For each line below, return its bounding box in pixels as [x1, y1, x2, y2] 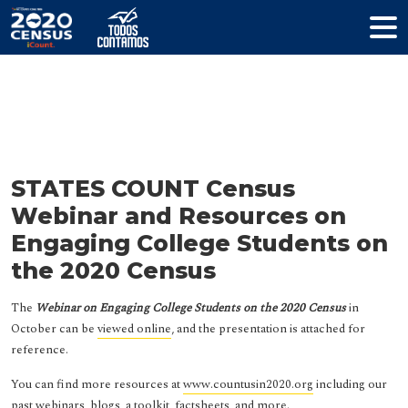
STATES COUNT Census [11, 175, 295, 202]
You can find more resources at [11, 375, 183, 393]
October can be [11, 320, 97, 338]
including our [313, 375, 387, 393]
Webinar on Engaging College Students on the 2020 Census [33, 299, 346, 317]
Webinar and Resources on [11, 202, 346, 229]
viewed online [97, 320, 171, 338]
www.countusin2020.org [183, 375, 313, 393]
